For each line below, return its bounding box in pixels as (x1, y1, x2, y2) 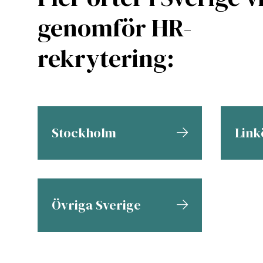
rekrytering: (38, 41, 174, 75)
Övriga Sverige (52, 195, 141, 214)
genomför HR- (38, 10, 192, 45)
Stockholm (52, 123, 116, 141)
